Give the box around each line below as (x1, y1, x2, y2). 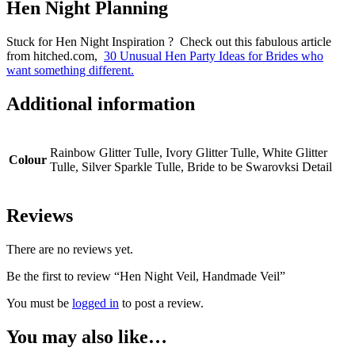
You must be (6, 296, 72, 310)
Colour (9, 152, 47, 166)
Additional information (6, 94, 195, 115)
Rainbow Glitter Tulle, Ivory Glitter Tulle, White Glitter (50, 145, 327, 159)
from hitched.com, (6, 49, 104, 63)
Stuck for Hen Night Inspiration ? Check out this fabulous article (6, 35, 331, 49)
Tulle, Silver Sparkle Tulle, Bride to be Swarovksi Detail (50, 159, 332, 174)
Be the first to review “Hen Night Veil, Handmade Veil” (6, 269, 285, 283)
